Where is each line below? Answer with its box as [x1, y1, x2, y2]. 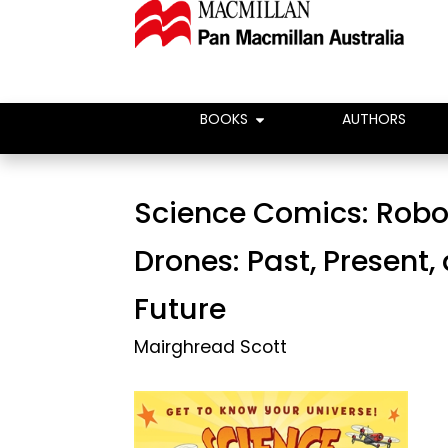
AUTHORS [342, 109, 406, 129]
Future [134, 289, 227, 329]
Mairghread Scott [134, 335, 288, 359]
